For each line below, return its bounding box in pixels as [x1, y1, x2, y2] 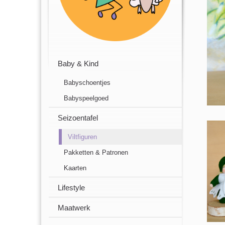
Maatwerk [58, 203, 90, 212]
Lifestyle [58, 183, 85, 192]
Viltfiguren [68, 133, 97, 141]
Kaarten [64, 164, 86, 172]
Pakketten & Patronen [64, 148, 128, 156]
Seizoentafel [58, 113, 98, 122]
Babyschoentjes [64, 78, 110, 86]
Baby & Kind [58, 59, 98, 68]
